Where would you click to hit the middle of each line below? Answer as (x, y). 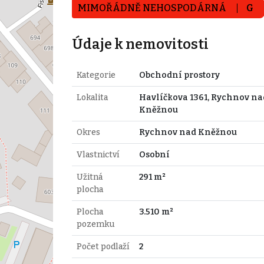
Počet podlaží (103, 246)
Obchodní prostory (179, 75)
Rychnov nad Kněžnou (188, 132)
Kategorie (96, 75)
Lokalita (92, 97)
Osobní (154, 154)
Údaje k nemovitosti (140, 44)
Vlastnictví (98, 154)
